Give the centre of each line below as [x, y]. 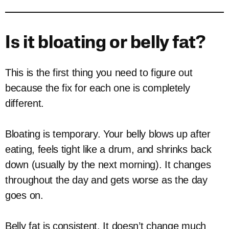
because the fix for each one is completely [98, 88]
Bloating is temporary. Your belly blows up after [108, 134]
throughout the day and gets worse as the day [106, 180]
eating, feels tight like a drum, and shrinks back [108, 149]
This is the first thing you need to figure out [99, 73]
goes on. [24, 195]
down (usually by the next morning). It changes [108, 165]
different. [25, 103]
